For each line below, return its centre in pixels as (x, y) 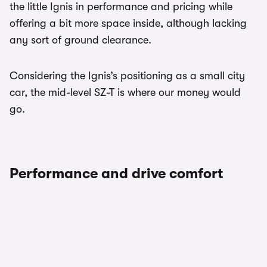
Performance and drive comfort (116, 173)
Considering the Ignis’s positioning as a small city (127, 76)
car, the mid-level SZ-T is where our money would (125, 92)
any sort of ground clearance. (80, 40)
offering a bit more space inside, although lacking (128, 23)
